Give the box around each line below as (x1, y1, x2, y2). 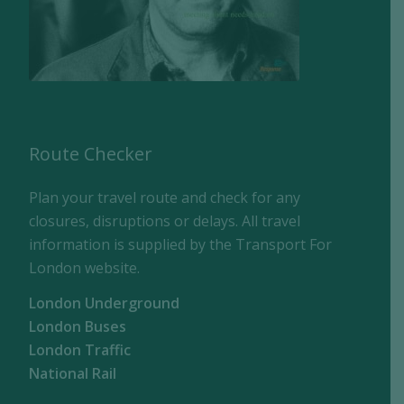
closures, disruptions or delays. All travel (29, 210, 301, 231)
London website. (29, 257, 141, 278)
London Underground (29, 293, 180, 314)
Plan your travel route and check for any (29, 187, 301, 207)
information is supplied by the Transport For (29, 234, 333, 254)
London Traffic (29, 340, 132, 361)
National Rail (29, 363, 117, 384)
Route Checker (29, 142, 153, 167)
